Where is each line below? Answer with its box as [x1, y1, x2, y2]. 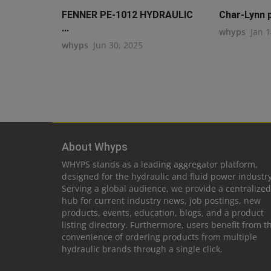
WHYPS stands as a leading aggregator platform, [62, 158, 258, 171]
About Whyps [62, 140, 128, 154]
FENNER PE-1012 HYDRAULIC [62, 9, 193, 21]
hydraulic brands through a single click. [62, 243, 223, 255]
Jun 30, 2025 [93, 39, 143, 51]
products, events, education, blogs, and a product [62, 207, 264, 219]
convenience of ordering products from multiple [62, 231, 257, 243]
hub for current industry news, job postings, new [62, 195, 261, 207]
